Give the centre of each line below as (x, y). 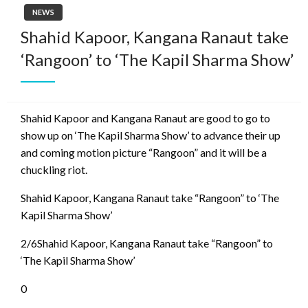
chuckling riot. (54, 169)
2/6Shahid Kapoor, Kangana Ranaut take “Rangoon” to (147, 243)
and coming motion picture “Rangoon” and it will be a (144, 152)
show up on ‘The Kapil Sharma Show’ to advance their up (151, 135)
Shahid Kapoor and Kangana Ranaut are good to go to (145, 118)
